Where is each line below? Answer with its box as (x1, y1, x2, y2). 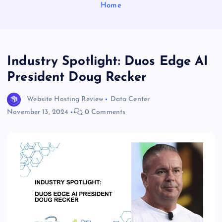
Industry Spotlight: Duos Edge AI (7, 55, 209, 69)
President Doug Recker (7, 71, 147, 85)
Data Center (110, 96, 150, 103)
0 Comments (82, 109, 126, 116)
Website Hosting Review (27, 96, 104, 103)
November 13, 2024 (7, 109, 69, 116)
